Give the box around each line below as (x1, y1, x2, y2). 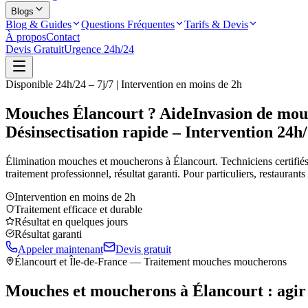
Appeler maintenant (18, 243, 103, 255)
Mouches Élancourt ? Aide (5, 104, 192, 122)
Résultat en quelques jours (14, 215, 128, 228)
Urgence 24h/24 (64, 43, 134, 55)
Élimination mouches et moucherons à (5, 155, 173, 167)
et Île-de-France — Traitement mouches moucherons (56, 255, 287, 267)
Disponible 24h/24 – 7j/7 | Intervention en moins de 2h (5, 78, 242, 90)
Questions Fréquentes (81, 19, 175, 30)
